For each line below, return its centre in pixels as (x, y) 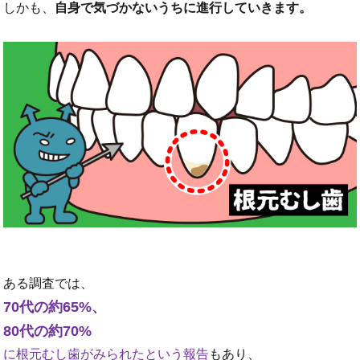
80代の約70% (48, 331)
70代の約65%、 (55, 307)
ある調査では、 (49, 283)
